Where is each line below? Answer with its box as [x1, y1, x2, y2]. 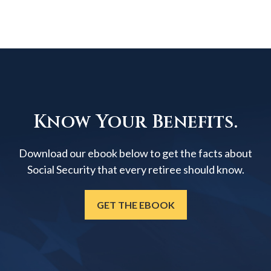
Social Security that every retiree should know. [27, 163, 244, 177]
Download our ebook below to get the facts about [19, 146, 252, 160]
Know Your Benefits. [33, 110, 238, 135]
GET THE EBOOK [96, 199, 175, 211]
